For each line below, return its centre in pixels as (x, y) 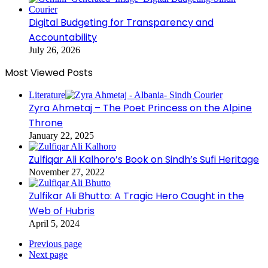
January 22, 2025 (61, 136)
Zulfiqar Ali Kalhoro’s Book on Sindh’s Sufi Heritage (144, 160)
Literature (47, 95)
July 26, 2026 (54, 50)
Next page (48, 255)
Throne (46, 123)
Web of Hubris (62, 211)
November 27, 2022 (67, 172)
